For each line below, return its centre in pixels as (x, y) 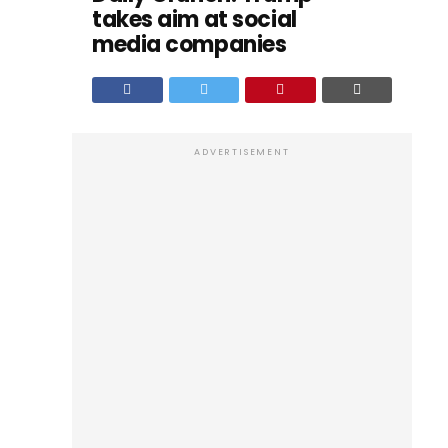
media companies (189, 44)
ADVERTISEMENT (242, 152)
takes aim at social (194, 19)
